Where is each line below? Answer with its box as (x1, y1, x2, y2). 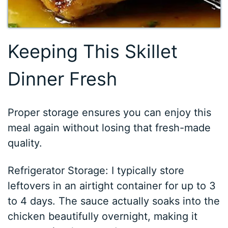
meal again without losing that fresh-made (8, 122, 211, 134)
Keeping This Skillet (8, 40, 178, 63)
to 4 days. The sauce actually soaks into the (8, 195, 220, 208)
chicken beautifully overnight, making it (8, 210, 198, 223)
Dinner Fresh (8, 68, 118, 91)
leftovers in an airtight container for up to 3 (8, 180, 216, 192)
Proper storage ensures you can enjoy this (8, 106, 212, 119)
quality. (8, 137, 43, 150)
